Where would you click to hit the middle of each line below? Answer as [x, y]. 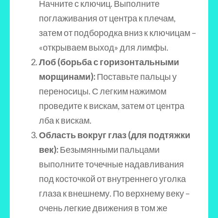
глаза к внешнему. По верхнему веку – [114, 193]
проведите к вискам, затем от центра [112, 106]
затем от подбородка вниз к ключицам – [118, 33]
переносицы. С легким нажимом [103, 91]
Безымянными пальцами [109, 149]
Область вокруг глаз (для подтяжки [115, 135]
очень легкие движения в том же [103, 208]
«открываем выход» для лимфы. [104, 47]
